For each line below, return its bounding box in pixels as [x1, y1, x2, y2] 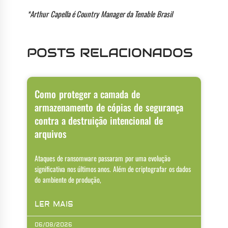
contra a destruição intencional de [35, 113, 163, 128]
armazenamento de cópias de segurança [35, 100, 183, 115]
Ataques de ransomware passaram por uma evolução [35, 153, 171, 164]
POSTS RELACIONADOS [27, 45, 193, 61]
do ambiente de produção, [35, 174, 102, 185]
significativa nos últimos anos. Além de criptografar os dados [35, 163, 191, 175]
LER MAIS [35, 199, 73, 210]
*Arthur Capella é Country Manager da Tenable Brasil [27, 8, 173, 19]
